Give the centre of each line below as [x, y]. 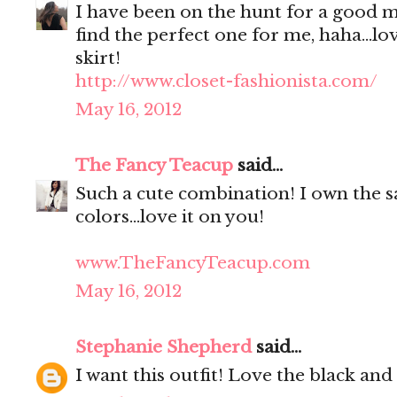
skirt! [98, 58]
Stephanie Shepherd [163, 347]
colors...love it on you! [170, 217]
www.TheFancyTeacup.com [193, 263]
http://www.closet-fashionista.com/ [226, 82]
